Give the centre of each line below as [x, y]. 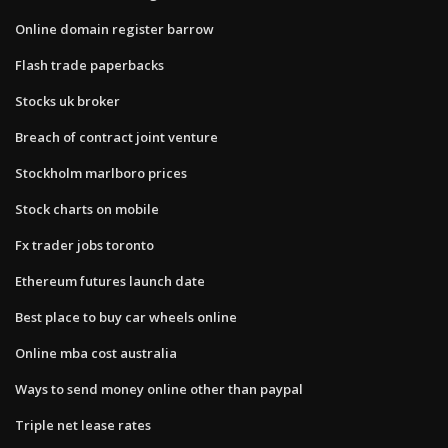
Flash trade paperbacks [89, 64]
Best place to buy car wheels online [126, 316]
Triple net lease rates [83, 424]
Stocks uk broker [67, 100]
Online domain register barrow [114, 28]
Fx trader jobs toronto [84, 244]
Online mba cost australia [96, 352]
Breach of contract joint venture [116, 136]
